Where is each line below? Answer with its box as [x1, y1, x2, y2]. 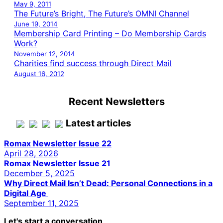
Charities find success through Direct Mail [14, 58, 172, 68]
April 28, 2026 [4, 148, 58, 158]
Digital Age [4, 188, 48, 198]
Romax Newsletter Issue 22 [4, 138, 111, 148]
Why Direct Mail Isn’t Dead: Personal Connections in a [4, 178, 213, 188]
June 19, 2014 [14, 19, 58, 28]
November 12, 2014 [14, 49, 75, 58]
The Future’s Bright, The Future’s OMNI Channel [14, 8, 189, 18]
